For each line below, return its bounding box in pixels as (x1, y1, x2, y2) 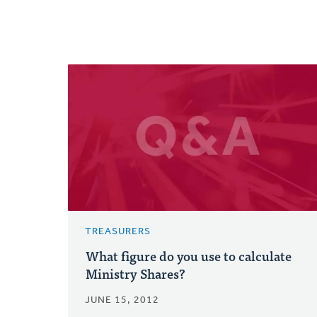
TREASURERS (85, 226, 151, 238)
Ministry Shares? (86, 263, 185, 284)
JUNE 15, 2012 (85, 295, 159, 306)
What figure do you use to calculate (86, 246, 292, 267)
